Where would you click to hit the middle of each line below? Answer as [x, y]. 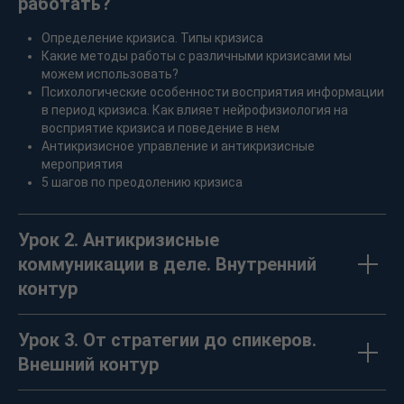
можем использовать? [110, 74]
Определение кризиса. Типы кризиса [152, 38]
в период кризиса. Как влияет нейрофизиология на [195, 110]
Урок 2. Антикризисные [119, 240]
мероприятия [82, 165]
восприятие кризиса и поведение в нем [161, 129]
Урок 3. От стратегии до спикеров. [167, 340]
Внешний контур [88, 365]
